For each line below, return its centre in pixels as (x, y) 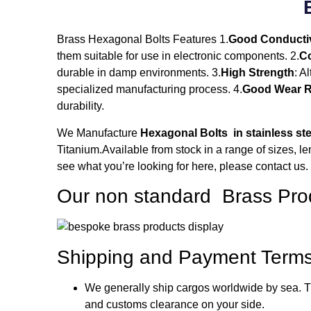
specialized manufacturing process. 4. (150, 90)
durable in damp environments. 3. (139, 73)
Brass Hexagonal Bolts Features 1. (143, 40)
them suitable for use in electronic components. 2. (178, 56)
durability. (81, 106)
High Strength (258, 73)
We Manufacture (97, 133)
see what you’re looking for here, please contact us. (183, 166)
